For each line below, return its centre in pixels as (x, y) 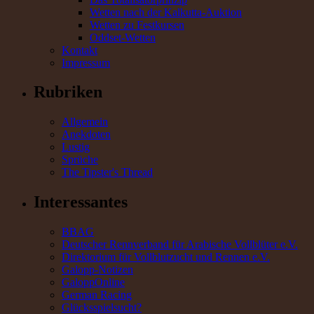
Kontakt (80, 50)
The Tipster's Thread (107, 172)
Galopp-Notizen (97, 270)
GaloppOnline (93, 282)
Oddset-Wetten (123, 37)
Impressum (86, 62)
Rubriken (68, 92)
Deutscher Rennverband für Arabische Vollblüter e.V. (180, 245)
